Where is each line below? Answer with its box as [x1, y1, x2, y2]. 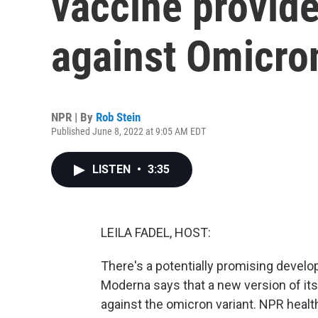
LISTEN [92, 163, 133, 176]
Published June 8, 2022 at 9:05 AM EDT [51, 126, 206, 137]
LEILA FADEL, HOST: [101, 225, 211, 240]
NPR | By [51, 110, 96, 124]
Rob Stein [96, 110, 141, 124]
